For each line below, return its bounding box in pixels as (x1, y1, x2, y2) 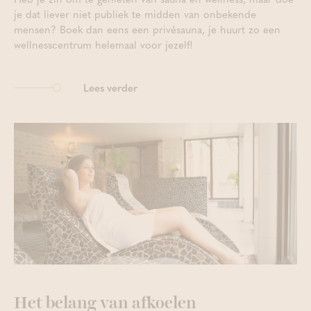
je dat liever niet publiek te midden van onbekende (14, 6, 256, 22)
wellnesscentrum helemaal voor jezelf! (14, 37, 193, 52)
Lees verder (83, 80, 137, 95)
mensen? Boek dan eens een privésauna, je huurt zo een (14, 22, 280, 37)
